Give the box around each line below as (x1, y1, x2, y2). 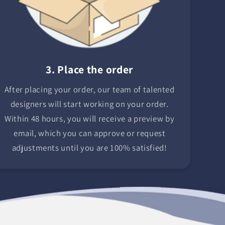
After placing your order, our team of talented (4, 84, 175, 95)
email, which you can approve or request (13, 128, 166, 139)
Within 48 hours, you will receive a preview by (5, 113, 175, 125)
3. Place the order (46, 62, 134, 76)
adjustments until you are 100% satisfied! (12, 142, 167, 154)
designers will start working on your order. (10, 98, 169, 110)
